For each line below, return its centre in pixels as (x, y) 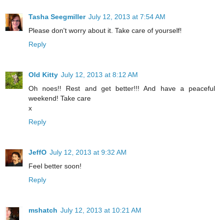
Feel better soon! (55, 166)
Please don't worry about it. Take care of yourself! (105, 31)
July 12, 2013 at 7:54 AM (127, 17)
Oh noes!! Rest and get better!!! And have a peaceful (122, 89)
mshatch (43, 210)
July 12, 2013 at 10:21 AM (101, 210)
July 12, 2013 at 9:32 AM (88, 152)
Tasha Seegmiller (57, 17)
